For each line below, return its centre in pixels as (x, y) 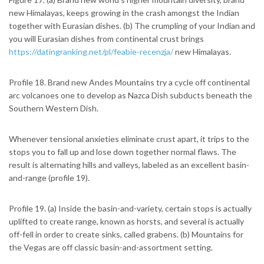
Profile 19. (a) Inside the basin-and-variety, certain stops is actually (130, 209)
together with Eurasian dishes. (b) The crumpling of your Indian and (132, 26)
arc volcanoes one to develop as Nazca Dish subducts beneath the (131, 95)
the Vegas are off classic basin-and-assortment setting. (111, 247)
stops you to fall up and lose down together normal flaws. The (123, 152)
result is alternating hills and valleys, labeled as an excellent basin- (129, 165)
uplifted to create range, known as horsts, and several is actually (126, 222)
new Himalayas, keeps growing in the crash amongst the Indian (124, 13)
